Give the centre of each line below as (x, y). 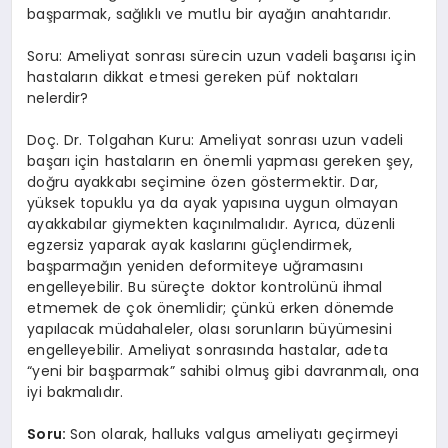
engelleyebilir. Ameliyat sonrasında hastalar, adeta (207, 350)
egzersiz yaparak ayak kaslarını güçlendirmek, (189, 245)
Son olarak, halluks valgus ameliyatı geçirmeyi (234, 434)
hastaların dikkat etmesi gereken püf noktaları (192, 77)
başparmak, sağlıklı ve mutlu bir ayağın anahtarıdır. (209, 14)
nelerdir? (58, 98)
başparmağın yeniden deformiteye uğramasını (195, 266)
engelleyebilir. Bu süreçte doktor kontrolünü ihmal (205, 287)
